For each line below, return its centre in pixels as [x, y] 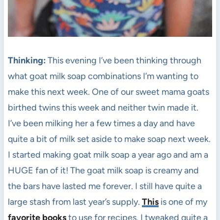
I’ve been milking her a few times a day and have [101, 123]
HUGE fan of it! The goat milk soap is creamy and [103, 170]
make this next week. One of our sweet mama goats [108, 92]
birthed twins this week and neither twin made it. [103, 107]
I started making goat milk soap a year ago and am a [108, 154]
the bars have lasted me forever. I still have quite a [105, 186]
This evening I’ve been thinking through [123, 60]
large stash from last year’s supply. [75, 202]
